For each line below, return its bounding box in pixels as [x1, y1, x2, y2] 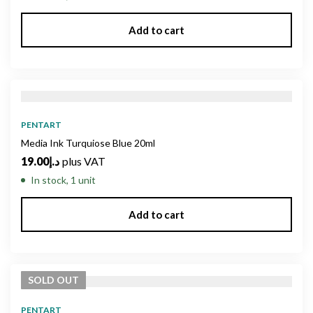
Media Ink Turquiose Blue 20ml [21, 137, 155, 150]
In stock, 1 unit [31, 174, 96, 187]
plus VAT [62, 154, 105, 168]
